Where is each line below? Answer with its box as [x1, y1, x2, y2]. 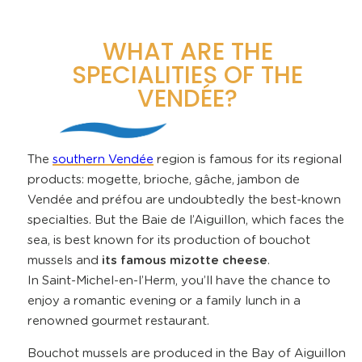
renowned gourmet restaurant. [27, 315, 209, 328]
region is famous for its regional [153, 154, 342, 166]
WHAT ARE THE [102, 34, 273, 68]
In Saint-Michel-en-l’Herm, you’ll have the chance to [27, 275, 330, 288]
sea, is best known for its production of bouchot [27, 234, 310, 247]
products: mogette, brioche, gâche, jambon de [27, 174, 300, 187]
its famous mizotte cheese [101, 255, 267, 267]
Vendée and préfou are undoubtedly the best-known [27, 194, 341, 207]
